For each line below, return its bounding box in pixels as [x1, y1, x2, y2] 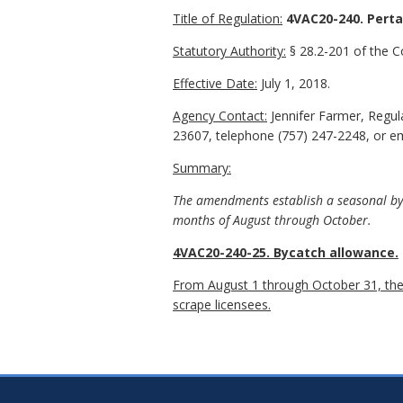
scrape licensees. [173, 295, 271, 313]
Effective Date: [173, 74, 257, 92]
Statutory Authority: [173, 41, 286, 59]
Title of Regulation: [173, 9, 282, 27]
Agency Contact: [173, 106, 267, 124]
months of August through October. [173, 210, 372, 228]
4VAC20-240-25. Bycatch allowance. [173, 243, 399, 261]
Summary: [173, 158, 231, 176]
